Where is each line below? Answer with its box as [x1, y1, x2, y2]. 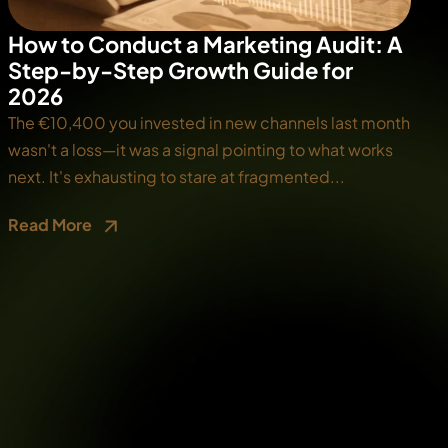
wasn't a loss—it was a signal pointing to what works [7, 139, 393, 161]
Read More [7, 213, 95, 235]
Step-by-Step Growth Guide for [7, 56, 353, 85]
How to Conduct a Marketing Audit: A [7, 30, 403, 59]
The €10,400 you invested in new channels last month [7, 112, 410, 134]
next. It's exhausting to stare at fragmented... [7, 166, 345, 188]
